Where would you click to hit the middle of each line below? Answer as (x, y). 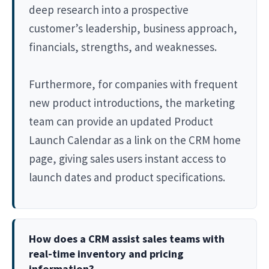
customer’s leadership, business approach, (133, 28)
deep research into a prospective (109, 9)
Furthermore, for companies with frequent (133, 84)
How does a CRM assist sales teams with (127, 238)
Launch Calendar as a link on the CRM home (135, 140)
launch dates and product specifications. (127, 177)
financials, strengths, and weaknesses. (123, 47)
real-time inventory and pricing (106, 253)
